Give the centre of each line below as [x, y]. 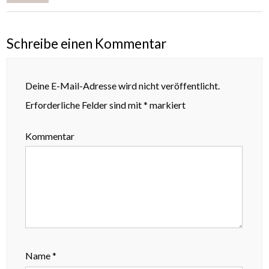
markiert [167, 105]
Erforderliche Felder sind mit [85, 105]
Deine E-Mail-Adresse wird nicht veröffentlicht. [123, 86]
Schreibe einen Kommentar [87, 44]
